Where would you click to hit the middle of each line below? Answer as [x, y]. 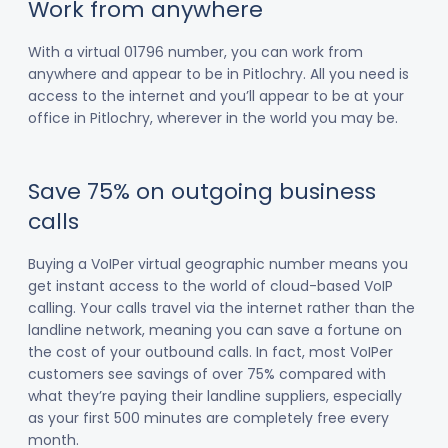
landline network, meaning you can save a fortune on [215, 330]
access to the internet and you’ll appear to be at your [216, 96]
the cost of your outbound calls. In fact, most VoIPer [210, 352]
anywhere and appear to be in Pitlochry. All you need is [218, 74]
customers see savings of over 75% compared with [207, 374]
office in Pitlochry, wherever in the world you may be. [213, 118]
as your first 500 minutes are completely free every [208, 418]
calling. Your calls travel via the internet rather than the [221, 308]
